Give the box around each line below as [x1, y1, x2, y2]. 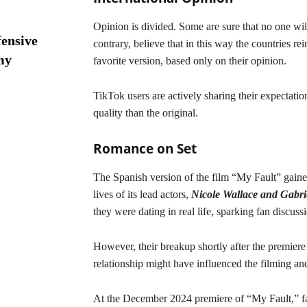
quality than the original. [93, 107, 198, 119]
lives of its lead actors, [93, 188, 191, 200]
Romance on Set [93, 140, 197, 158]
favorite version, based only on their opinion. [93, 55, 286, 66]
